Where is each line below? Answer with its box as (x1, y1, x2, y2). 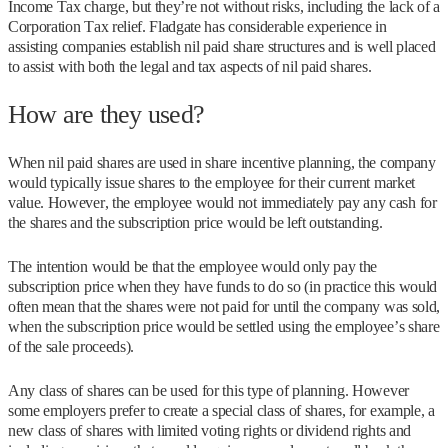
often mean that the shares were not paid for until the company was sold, (8, 298, 440, 315)
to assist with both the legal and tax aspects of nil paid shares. (8, 58, 372, 75)
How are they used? (8, 100, 204, 129)
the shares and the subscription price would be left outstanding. (8, 214, 383, 231)
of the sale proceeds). (8, 338, 134, 355)
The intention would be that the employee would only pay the (8, 258, 378, 275)
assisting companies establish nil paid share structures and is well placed (8, 38, 436, 55)
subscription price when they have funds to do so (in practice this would (8, 278, 437, 295)
